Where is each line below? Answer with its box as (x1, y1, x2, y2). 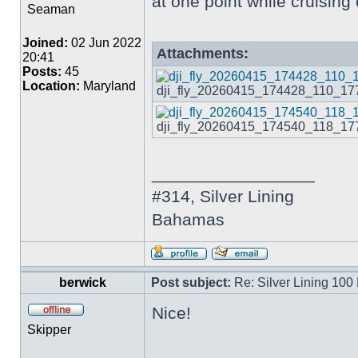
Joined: (22, 36, 68, 50)
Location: (22, 79, 80, 93)
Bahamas (152, 210, 225, 229)
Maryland (80, 79, 136, 93)
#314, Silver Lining (152, 187, 294, 205)
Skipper (27, 323, 71, 336)
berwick (58, 276, 106, 289)
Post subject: (151, 276, 231, 289)
